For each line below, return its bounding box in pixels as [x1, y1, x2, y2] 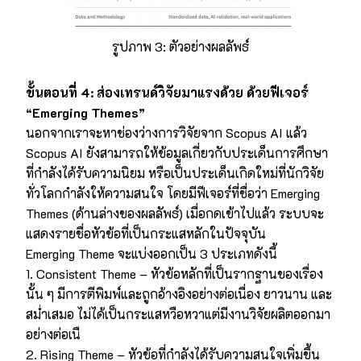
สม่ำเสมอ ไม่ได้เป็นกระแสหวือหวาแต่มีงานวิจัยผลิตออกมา [26, 305, 330, 322]
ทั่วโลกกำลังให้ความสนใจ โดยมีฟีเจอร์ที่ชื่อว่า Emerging [26, 184, 320, 201]
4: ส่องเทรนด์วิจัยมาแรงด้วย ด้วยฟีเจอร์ [81, 83, 309, 101]
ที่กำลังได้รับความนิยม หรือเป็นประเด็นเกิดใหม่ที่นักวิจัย [26, 164, 324, 181]
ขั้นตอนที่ [26, 83, 81, 101]
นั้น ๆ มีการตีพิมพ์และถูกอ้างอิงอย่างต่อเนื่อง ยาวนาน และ [26, 284, 332, 302]
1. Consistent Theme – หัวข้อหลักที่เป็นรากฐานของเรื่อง [26, 264, 323, 282]
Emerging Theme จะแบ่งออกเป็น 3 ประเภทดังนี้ [26, 244, 277, 262]
